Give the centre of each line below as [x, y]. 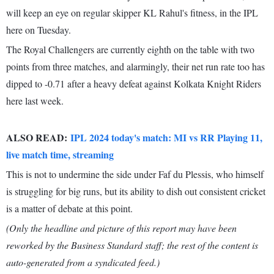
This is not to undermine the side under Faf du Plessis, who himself [135, 174]
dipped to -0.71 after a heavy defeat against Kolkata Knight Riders [134, 84]
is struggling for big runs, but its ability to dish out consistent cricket [136, 191]
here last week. [35, 101]
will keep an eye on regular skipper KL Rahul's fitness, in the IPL [132, 13]
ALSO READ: [38, 138]
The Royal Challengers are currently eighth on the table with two [130, 50]
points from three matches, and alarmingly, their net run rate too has [135, 67]
